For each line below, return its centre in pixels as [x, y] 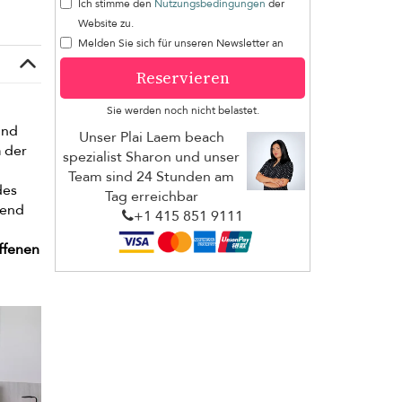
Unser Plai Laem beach [151, 137]
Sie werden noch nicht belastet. [183, 110]
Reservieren [183, 77]
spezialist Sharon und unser [151, 157]
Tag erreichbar [151, 196]
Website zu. [106, 23]
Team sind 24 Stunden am [151, 176]
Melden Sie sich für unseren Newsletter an [181, 43]
